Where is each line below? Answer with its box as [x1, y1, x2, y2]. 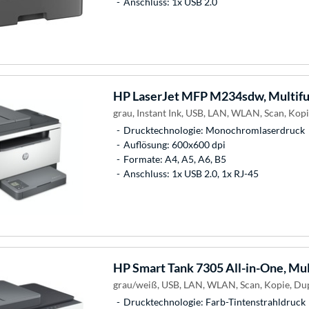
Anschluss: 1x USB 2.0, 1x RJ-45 [123, 167, 259, 179]
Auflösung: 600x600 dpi [123, 138, 226, 150]
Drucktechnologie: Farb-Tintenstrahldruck [123, 295, 306, 308]
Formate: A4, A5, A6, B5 [123, 152, 226, 165]
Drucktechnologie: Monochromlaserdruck [123, 123, 305, 136]
